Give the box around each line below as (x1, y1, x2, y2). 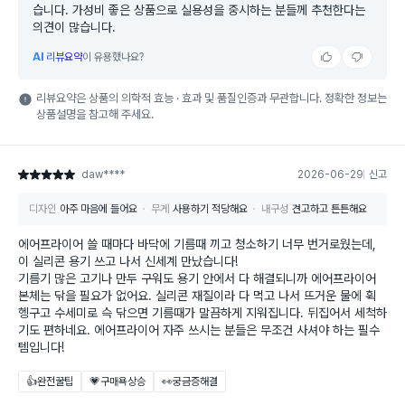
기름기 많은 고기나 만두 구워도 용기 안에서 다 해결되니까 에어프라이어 (18, 271, 376, 287)
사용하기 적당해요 (173, 202, 248, 216)
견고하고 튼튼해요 (292, 202, 367, 216)
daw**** (81, 168, 125, 182)
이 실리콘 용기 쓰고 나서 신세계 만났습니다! (18, 254, 238, 269)
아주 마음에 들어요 (60, 202, 137, 216)
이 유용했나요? (82, 51, 144, 64)
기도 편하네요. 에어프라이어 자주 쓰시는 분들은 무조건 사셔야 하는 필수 (18, 323, 380, 338)
